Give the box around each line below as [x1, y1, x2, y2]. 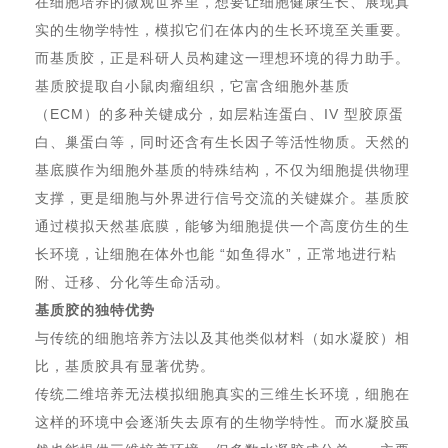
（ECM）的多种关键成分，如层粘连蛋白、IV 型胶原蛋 [35, 106, 404, 122]
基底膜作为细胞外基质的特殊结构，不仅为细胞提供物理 [35, 162, 410, 178]
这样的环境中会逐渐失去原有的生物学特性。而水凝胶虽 [35, 414, 410, 430]
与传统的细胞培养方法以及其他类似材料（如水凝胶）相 [35, 330, 410, 346]
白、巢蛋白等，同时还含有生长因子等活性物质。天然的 [35, 134, 410, 150]
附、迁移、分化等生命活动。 [35, 274, 230, 290]
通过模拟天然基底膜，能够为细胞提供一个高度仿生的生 [35, 218, 410, 234]
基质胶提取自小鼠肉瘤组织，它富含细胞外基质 [35, 78, 350, 94]
